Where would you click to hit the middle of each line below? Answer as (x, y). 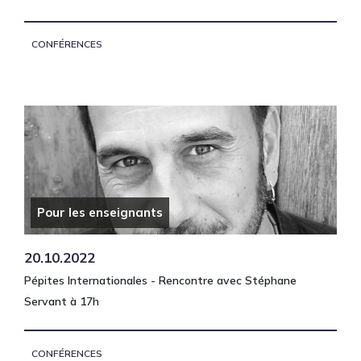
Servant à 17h (62, 302)
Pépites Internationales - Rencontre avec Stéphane (160, 281)
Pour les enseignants (100, 213)
